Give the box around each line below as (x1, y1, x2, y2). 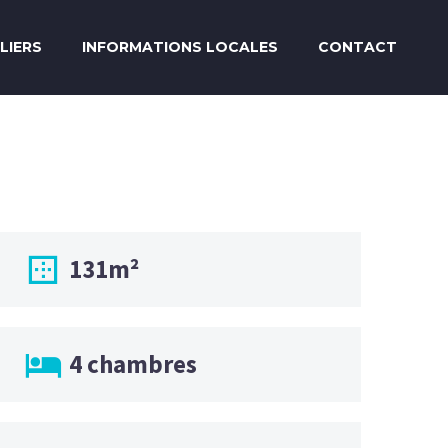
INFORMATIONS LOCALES (82, 38, 278, 56)
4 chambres (69, 347, 197, 380)
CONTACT (318, 38, 397, 56)
